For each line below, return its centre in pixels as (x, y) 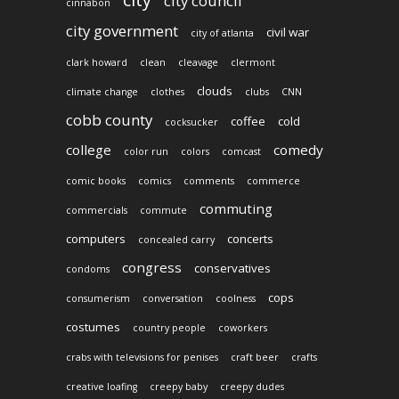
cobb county (109, 119)
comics (155, 180)
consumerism (98, 298)
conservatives (232, 268)
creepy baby (179, 386)
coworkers (243, 327)
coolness (236, 298)
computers (96, 238)
